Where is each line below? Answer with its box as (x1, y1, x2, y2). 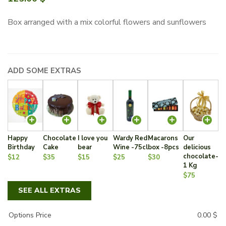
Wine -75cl (112, 142, 148, 152)
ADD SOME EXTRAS (8, 65, 81, 76)
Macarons (148, 133, 179, 143)
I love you (78, 133, 108, 143)
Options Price (9, 210, 51, 220)
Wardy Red (112, 133, 147, 143)
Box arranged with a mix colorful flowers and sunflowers (8, 16, 206, 28)
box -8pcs (148, 142, 180, 152)
